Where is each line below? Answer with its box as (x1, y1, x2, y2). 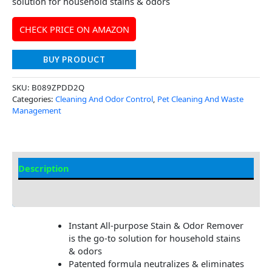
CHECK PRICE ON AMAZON (19, 22, 129, 35)
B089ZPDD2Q (32, 81, 84, 93)
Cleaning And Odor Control (55, 93, 153, 104)
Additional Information (18, 183, 120, 196)
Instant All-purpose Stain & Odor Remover (68, 219, 243, 232)
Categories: (12, 93, 55, 104)
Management (12, 104, 61, 116)
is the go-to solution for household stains (68, 232, 240, 245)
